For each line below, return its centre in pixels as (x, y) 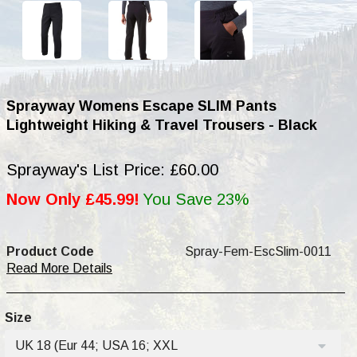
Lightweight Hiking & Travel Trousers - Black (162, 125)
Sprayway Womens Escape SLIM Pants (141, 106)
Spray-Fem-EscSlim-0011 (258, 251)
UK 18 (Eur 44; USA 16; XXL (96, 345)
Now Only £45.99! (73, 199)
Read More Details (59, 268)
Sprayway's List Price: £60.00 (112, 169)
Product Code (50, 251)
